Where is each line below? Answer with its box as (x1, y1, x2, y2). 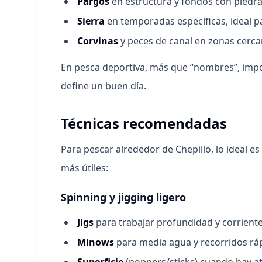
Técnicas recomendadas (61, 113, 227, 133)
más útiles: (61, 161, 108, 174)
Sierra (77, 15, 105, 27)
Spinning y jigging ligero (61, 190, 186, 204)
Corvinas (77, 35, 118, 47)
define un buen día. (61, 80, 146, 92)
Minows (77, 236, 114, 249)
